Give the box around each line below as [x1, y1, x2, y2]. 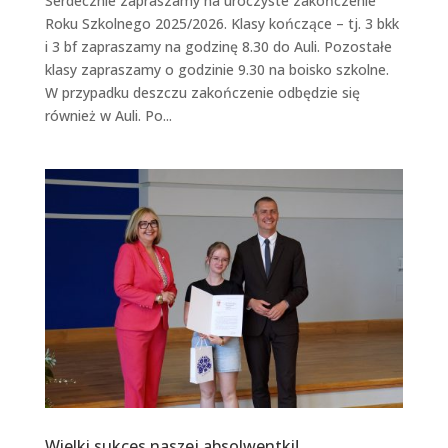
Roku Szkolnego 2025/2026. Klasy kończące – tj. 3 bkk [44, 13, 399, 33]
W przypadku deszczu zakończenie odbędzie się [44, 82, 360, 102]
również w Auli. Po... [44, 105, 172, 125]
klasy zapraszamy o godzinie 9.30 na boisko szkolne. [44, 59, 389, 79]
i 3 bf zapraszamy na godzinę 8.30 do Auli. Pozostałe [44, 36, 392, 56]
